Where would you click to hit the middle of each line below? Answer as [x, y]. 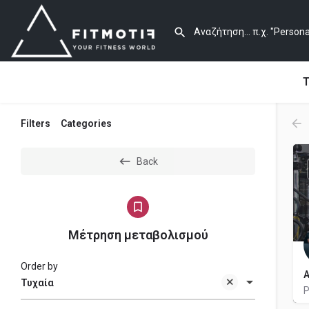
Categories [86, 123]
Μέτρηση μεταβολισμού [138, 235]
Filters [36, 123]
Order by [39, 266]
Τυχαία [37, 283]
